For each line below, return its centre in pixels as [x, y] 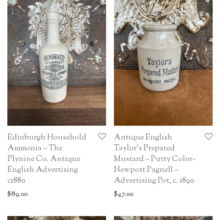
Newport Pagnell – [146, 170]
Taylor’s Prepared [144, 149]
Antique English [143, 138]
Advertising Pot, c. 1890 [154, 181]
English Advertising [43, 170]
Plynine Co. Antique [44, 160]
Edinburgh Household [47, 138]
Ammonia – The [35, 149]
